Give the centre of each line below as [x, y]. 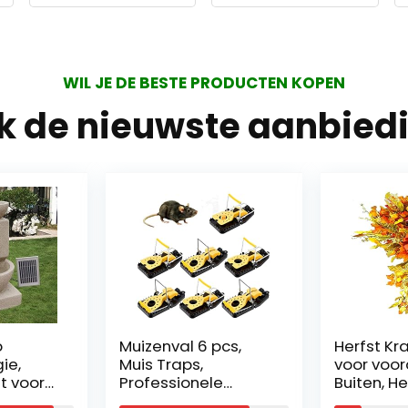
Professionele [171, 382]
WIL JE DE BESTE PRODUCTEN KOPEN [204, 83]
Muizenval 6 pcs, [180, 346]
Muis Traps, [161, 364]
